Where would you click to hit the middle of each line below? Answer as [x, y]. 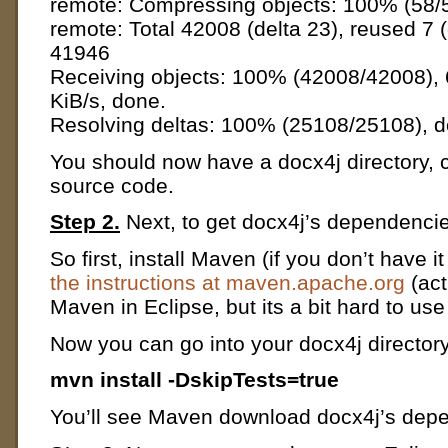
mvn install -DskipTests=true [194, 380]
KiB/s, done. [108, 101]
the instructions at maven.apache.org [227, 283]
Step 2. [85, 222]
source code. [112, 185]
